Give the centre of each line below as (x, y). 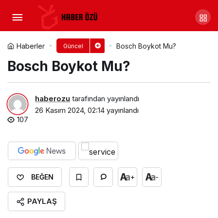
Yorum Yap (63, 40)
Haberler (31, 46)
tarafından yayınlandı (105, 98)
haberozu (53, 98)
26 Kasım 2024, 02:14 (70, 110)
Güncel (73, 46)
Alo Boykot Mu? (99, 13)
